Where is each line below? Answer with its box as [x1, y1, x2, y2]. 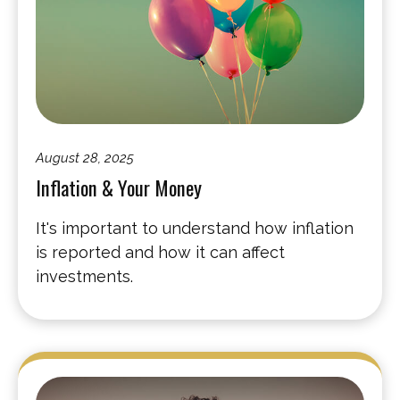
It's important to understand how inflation [36, 218, 354, 237]
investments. [36, 266, 133, 286]
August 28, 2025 [36, 149, 134, 166]
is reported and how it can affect [36, 242, 285, 262]
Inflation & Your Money [36, 171, 202, 203]
